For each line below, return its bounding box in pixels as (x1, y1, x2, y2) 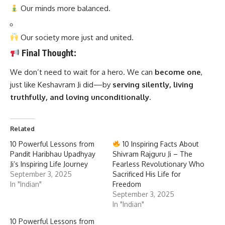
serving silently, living (113, 79, 193, 89)
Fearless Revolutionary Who (113, 159, 204, 168)
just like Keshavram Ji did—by (10, 79, 113, 89)
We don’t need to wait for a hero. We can (10, 67, 155, 77)
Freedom (113, 179, 141, 188)
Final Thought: (22, 47, 77, 59)
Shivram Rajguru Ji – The (113, 149, 192, 158)
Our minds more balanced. (19, 4, 111, 14)
